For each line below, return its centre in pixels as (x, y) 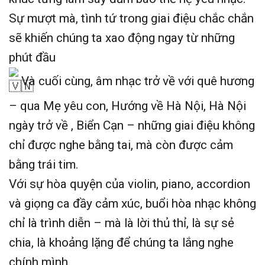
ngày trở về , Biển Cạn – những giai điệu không (132, 125)
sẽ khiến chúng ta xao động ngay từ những (122, 38)
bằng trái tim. (44, 164)
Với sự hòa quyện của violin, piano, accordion (130, 184)
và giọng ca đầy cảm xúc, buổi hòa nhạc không (132, 203)
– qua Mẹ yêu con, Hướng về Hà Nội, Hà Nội (127, 106)
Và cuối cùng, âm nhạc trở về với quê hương (136, 81)
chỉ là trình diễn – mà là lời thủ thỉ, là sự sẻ (122, 223)
